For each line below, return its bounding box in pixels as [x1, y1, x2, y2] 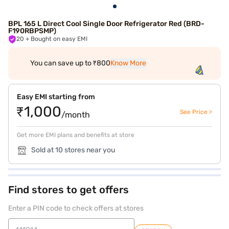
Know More [110, 59, 146, 67]
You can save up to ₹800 [30, 59, 110, 67]
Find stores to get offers [8, 184, 129, 196]
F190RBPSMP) [8, 27, 56, 35]
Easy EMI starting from [17, 93, 95, 101]
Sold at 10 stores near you [31, 146, 115, 154]
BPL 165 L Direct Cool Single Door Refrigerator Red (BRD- [8, 19, 204, 28]
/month [61, 110, 90, 120]
